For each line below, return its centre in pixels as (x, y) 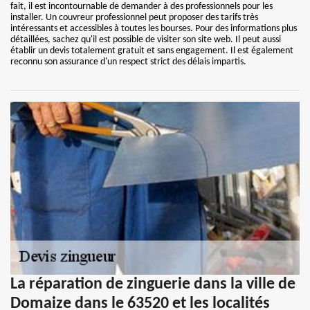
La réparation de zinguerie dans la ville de (153, 284)
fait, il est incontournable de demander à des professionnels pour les (142, 7)
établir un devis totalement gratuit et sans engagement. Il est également (152, 51)
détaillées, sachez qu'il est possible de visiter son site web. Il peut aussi (146, 40)
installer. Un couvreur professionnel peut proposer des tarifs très (134, 18)
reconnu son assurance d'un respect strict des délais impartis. (128, 62)
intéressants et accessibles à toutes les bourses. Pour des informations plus (154, 29)
